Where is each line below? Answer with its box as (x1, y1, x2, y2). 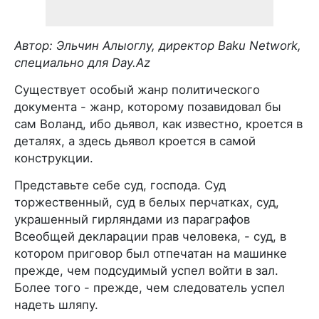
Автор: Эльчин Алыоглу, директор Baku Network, (14, 38, 301, 53)
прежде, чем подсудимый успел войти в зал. (14, 263, 278, 278)
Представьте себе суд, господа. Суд (14, 177, 226, 192)
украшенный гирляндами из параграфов (14, 211, 250, 226)
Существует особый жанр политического (14, 82, 260, 97)
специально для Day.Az (14, 55, 150, 70)
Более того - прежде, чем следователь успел (14, 280, 285, 295)
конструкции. (14, 150, 93, 165)
